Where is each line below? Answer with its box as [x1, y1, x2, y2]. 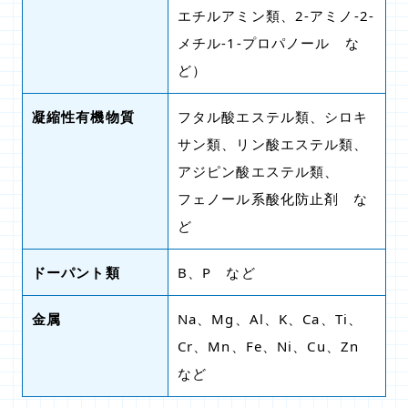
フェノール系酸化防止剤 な [178, 189, 369, 208]
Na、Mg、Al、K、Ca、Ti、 [178, 310, 363, 328]
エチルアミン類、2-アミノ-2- [178, 6, 374, 25]
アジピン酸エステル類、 [178, 162, 340, 180]
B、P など [178, 263, 256, 281]
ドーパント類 [32, 263, 120, 281]
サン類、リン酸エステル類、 [178, 135, 369, 153]
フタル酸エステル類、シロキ [178, 107, 369, 126]
